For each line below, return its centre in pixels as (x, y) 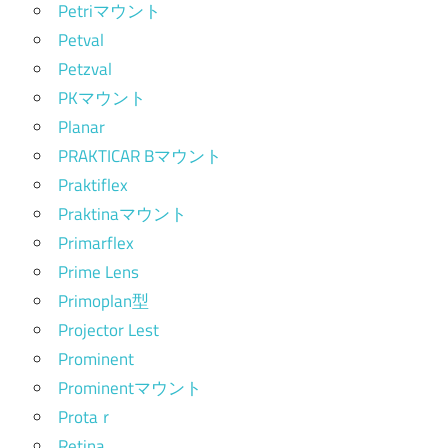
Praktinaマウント (122, 214)
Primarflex (96, 243)
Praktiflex (93, 185)
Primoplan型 (103, 301)
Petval (81, 40)
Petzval (85, 69)
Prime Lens (98, 272)
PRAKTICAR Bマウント (140, 156)
